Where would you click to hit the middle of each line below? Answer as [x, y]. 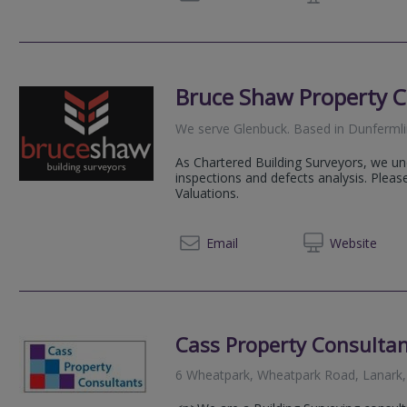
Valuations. [208, 193]
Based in [319, 128]
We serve [205, 128]
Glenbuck [261, 128]
